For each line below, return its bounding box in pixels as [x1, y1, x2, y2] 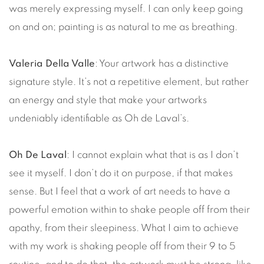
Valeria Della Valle [9, 58, 95, 68]
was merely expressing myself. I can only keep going [9, 4, 243, 14]
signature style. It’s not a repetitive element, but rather [9, 77, 249, 87]
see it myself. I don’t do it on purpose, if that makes [9, 168, 233, 178]
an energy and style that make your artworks [9, 95, 207, 105]
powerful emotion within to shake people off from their [9, 204, 250, 214]
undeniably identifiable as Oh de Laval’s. [9, 113, 189, 123]
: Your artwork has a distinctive [95, 58, 229, 68]
